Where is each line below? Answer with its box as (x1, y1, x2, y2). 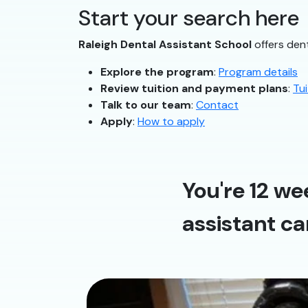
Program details (219, 65, 298, 80)
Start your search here (78, 3, 299, 33)
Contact (196, 98, 239, 113)
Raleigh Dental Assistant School (78, 37, 252, 52)
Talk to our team (100, 98, 191, 113)
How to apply (137, 114, 205, 129)
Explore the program (100, 65, 214, 80)
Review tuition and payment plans (100, 81, 288, 96)
